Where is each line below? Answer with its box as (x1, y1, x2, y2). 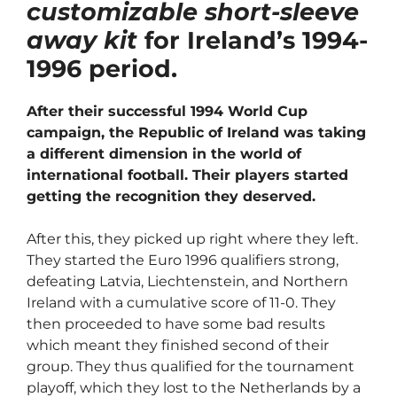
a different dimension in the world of (27, 145, 301, 163)
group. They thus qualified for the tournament (27, 358, 354, 376)
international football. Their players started (27, 167, 348, 184)
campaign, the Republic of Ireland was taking (27, 124, 366, 142)
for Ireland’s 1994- (137, 26, 368, 56)
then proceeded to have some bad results (27, 315, 325, 333)
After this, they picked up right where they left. (27, 230, 358, 248)
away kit (27, 26, 137, 56)
